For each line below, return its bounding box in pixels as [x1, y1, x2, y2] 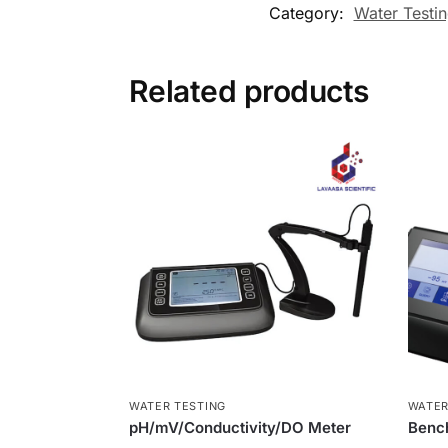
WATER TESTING [128, 398, 226, 413]
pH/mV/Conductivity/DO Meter [128, 417, 351, 437]
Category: [268, 2, 349, 23]
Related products [128, 72, 369, 109]
